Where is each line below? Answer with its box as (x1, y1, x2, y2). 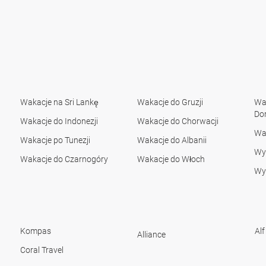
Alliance (137, 230, 166, 240)
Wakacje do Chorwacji (137, 116, 218, 126)
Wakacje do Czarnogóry (20, 154, 108, 164)
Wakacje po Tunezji (20, 135, 90, 145)
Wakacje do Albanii (137, 135, 207, 145)
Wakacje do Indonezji (20, 116, 98, 126)
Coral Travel (20, 245, 64, 255)
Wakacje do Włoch (137, 154, 205, 164)
